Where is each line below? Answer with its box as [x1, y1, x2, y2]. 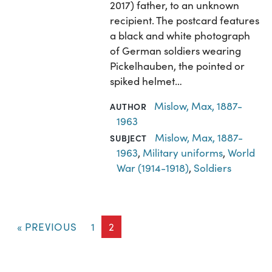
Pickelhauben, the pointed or [110, 58, 245, 73]
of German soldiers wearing [110, 43, 242, 58]
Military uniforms [143, 145, 223, 160]
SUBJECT [110, 131, 147, 144]
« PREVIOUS [17, 219, 77, 234]
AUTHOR [110, 100, 147, 112]
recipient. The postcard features [110, 13, 260, 27]
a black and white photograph [110, 28, 251, 42]
